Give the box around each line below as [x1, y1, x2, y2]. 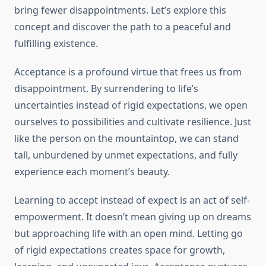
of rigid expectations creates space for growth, [14, 243, 225, 257]
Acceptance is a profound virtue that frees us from [14, 65, 242, 79]
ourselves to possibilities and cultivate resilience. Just [14, 115, 251, 129]
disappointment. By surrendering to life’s [14, 82, 198, 96]
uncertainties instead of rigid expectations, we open [14, 99, 248, 112]
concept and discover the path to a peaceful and [14, 20, 231, 34]
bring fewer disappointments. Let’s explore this [14, 4, 226, 17]
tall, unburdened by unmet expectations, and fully [14, 148, 237, 162]
